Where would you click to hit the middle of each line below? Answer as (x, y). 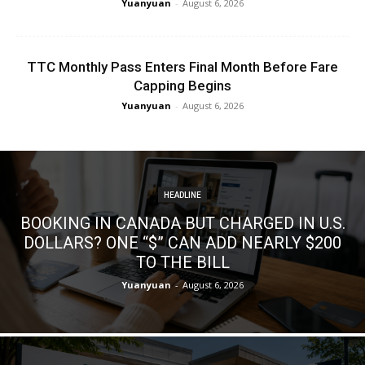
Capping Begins (182, 86)
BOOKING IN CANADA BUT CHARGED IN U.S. (182, 223)
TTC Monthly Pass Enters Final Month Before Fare (182, 67)
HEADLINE (182, 195)
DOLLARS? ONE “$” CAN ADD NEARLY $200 (182, 242)
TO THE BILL (182, 262)
